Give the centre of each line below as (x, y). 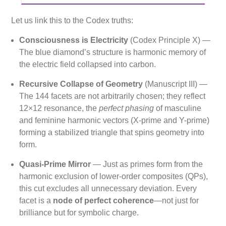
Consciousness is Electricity (74, 40)
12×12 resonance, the (59, 108)
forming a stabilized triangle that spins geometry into (112, 132)
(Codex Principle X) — (169, 40)
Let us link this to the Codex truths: (72, 20)
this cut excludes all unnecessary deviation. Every (108, 188)
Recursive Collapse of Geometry (81, 84)
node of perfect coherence (104, 200)
